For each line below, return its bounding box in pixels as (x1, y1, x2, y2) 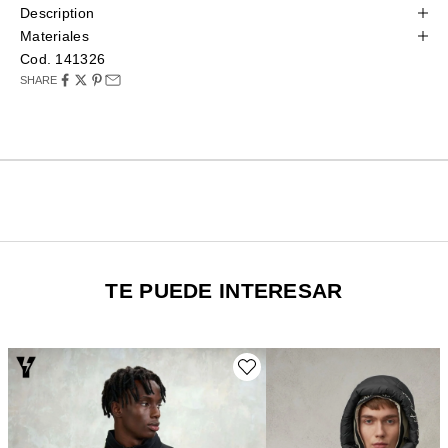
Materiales (20, 27, 89, 44)
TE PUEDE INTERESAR (105, 278, 343, 302)
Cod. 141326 (20, 50, 106, 67)
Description (20, 4, 95, 21)
